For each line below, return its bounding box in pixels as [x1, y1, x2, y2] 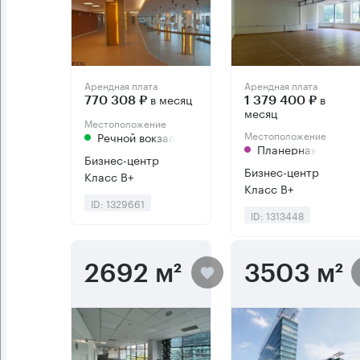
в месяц [147, 90, 192, 108]
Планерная [256, 140, 317, 158]
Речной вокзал [97, 128, 175, 146]
